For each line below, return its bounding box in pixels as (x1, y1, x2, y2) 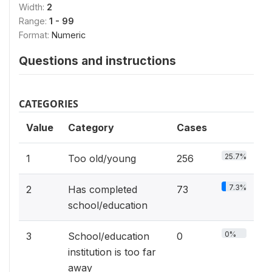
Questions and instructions (19, 53, 176, 68)
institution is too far (68, 245, 156, 258)
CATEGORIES (19, 97, 78, 110)
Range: (19, 15, 49, 26)
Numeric (52, 29, 86, 40)
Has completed (68, 183, 137, 195)
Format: (19, 29, 52, 40)
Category (68, 121, 114, 134)
